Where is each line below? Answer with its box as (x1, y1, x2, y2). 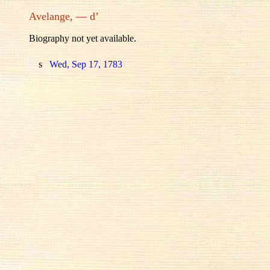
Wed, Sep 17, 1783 (47, 59, 122, 70)
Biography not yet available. (29, 33, 136, 44)
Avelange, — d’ (29, 10, 99, 22)
